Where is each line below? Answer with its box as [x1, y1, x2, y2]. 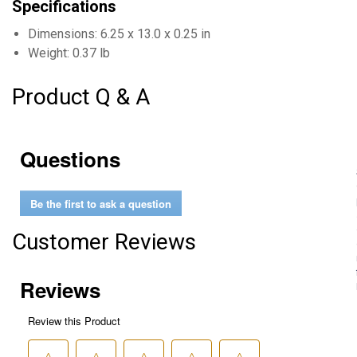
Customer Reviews [12, 229, 196, 255]
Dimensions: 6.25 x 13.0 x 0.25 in [28, 26, 210, 41]
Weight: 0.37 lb [28, 45, 110, 61]
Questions [20, 144, 120, 174]
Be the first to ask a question [30, 195, 171, 211]
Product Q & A [12, 84, 150, 110]
